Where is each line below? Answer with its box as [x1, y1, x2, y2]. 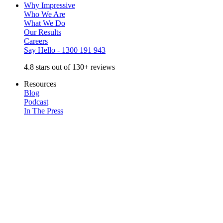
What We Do [24, 19, 65, 27]
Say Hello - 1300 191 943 [24, 46, 106, 54]
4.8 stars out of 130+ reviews [24, 63, 115, 71]
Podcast [24, 98, 48, 106]
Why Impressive [24, 1, 75, 9]
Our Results [24, 28, 61, 36]
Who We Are [24, 10, 65, 18]
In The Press [24, 107, 63, 115]
